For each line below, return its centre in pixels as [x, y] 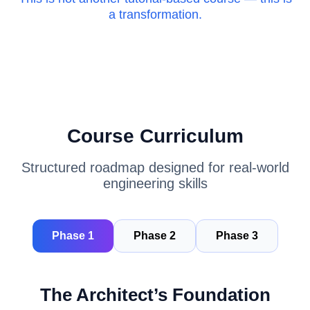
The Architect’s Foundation [155, 295]
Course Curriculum [155, 136]
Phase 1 [73, 236]
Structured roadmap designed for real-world [155, 167]
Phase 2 [154, 236]
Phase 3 [237, 236]
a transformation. [155, 15]
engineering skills [155, 183]
